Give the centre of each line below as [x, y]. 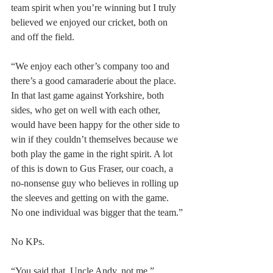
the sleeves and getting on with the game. [91, 198]
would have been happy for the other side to [97, 125]
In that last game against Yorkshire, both [89, 96]
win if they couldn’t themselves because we [96, 140]
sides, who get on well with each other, [87, 110]
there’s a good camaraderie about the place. [95, 81]
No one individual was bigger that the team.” [97, 213]
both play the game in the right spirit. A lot [93, 154]
